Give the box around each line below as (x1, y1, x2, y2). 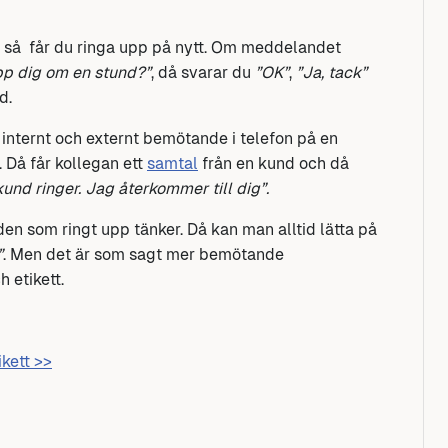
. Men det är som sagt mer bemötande (3, 244, 284, 264)
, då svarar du (151, 62, 255, 82)
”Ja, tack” (296, 62, 367, 82)
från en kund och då (198, 153, 349, 173)
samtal (147, 153, 198, 173)
